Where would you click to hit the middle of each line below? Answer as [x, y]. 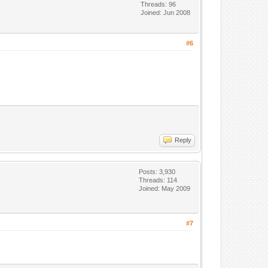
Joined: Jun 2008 [166, 13]
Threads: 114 [158, 180]
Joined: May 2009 [165, 188]
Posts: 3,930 [157, 172]
